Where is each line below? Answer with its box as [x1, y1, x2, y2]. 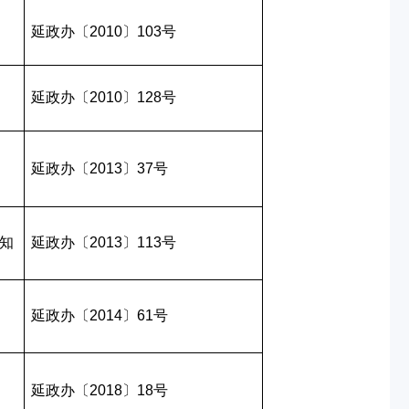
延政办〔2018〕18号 [30, 383, 168, 398]
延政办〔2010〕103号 [30, 24, 176, 39]
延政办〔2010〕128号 [30, 89, 176, 105]
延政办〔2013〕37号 [30, 161, 168, 176]
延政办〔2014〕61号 [30, 308, 168, 323]
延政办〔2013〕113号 [30, 235, 176, 250]
